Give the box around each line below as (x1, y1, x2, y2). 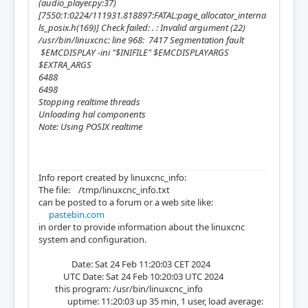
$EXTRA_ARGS (38, 58, 91, 71)
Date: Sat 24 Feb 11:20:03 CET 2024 (38, 258, 210, 270)
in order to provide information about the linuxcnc (38, 221, 245, 233)
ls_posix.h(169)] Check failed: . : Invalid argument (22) (38, 21, 245, 34)
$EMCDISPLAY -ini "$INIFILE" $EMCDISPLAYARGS (38, 46, 229, 58)
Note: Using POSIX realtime (38, 120, 142, 133)
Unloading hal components (38, 108, 146, 120)
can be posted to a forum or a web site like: (38, 196, 213, 208)
